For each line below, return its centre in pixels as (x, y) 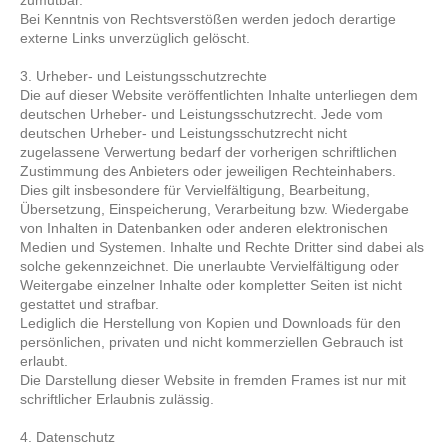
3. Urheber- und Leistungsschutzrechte (144, 76)
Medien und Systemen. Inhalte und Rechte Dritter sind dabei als (222, 247)
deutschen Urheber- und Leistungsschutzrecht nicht (184, 133)
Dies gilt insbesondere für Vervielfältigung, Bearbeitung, (195, 190)
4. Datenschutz (68, 437)
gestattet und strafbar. (90, 304)
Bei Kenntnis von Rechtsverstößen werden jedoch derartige (208, 19)
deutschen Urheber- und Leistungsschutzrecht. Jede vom (202, 114)
